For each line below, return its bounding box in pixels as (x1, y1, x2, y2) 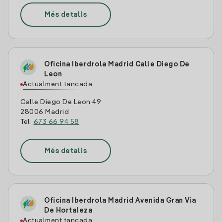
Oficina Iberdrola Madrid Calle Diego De (44, 61, 190, 68)
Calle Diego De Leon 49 (20, 99, 101, 106)
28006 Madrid (20, 109, 69, 115)
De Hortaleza (44, 207, 92, 214)
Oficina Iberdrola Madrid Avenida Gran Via (44, 197, 196, 204)
